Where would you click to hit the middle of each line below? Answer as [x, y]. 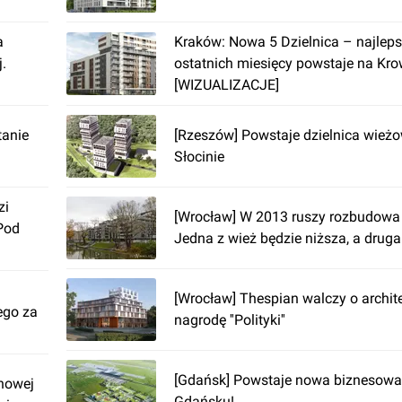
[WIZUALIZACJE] [227, 85]
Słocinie [199, 157]
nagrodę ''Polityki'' [230, 320]
